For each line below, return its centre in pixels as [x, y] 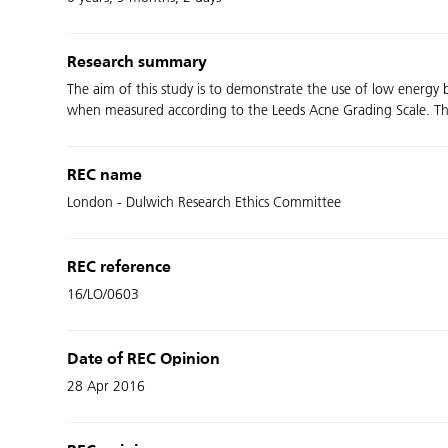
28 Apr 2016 [106, 386]
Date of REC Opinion [144, 360]
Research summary [137, 63]
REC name [105, 176]
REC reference [119, 268]
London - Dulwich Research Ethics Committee [204, 202]
